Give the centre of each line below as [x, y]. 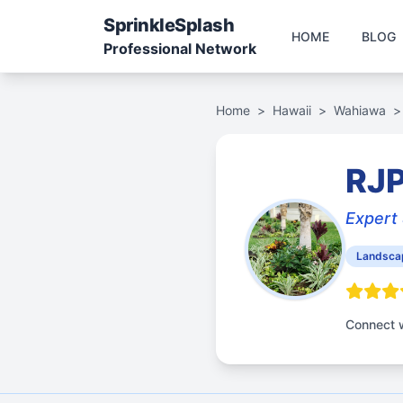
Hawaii [292, 110]
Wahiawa [360, 110]
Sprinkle [139, 25]
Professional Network [180, 49]
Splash [204, 25]
